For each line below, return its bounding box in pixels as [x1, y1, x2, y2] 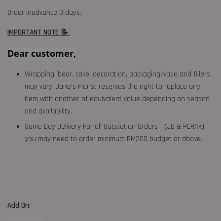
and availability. [25, 106, 72, 116]
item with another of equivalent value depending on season [25, 94, 210, 104]
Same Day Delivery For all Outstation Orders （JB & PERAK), [25, 121, 206, 131]
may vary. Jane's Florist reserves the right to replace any [25, 81, 200, 91]
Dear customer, [7, 47, 76, 59]
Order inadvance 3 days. [7, 7, 81, 17]
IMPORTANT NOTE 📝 [7, 27, 70, 37]
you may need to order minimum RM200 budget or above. [25, 134, 202, 144]
